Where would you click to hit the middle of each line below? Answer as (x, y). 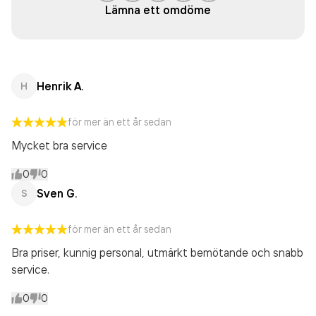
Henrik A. (60, 86)
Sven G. (57, 193)
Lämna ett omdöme (158, 10)
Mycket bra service (59, 145)
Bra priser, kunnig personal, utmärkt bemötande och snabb (157, 253)
